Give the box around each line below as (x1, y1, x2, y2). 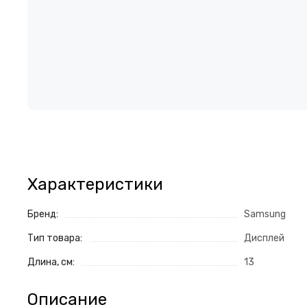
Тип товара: (27, 232, 82, 245)
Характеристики (27, 175, 163, 195)
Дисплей (244, 232, 284, 245)
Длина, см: (27, 256, 75, 269)
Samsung (244, 208, 286, 221)
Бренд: (27, 208, 58, 221)
